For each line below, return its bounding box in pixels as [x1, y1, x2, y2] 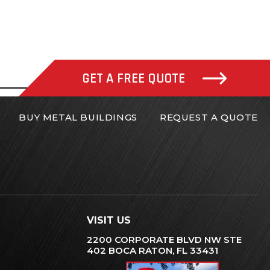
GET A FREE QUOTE [83, 70, 185, 87]
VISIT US [87, 214, 131, 226]
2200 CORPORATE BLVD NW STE [87, 233, 242, 245]
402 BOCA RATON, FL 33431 [87, 244, 218, 256]
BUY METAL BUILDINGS [19, 111, 137, 123]
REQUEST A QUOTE [159, 111, 258, 123]
